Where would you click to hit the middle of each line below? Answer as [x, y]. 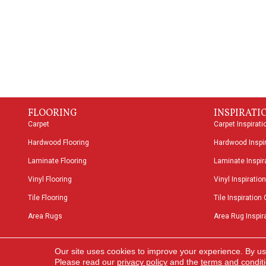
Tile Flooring [48, 198]
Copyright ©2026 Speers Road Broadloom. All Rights [142, 248]
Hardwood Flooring [58, 143]
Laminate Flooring [57, 161]
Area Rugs [45, 216]
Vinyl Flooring [50, 180]
